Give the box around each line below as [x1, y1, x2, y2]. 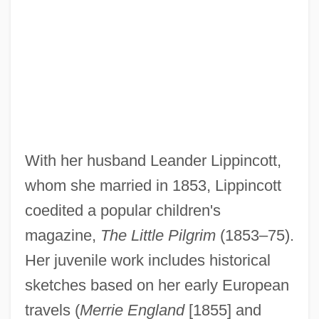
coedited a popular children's [24, 202, 221, 220]
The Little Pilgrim [100, 226, 216, 245]
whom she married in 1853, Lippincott [24, 177, 281, 195]
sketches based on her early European [24, 276, 289, 295]
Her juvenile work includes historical [24, 251, 271, 270]
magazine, [24, 226, 100, 245]
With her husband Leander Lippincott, [24, 152, 281, 170]
